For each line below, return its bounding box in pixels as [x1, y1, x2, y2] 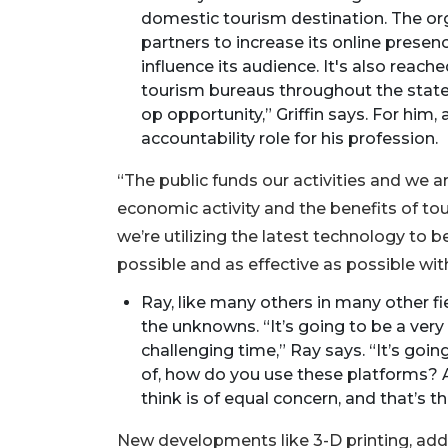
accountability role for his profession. [141, 128, 442, 148]
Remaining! [31, 418, 151, 443]
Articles [31, 394, 111, 419]
